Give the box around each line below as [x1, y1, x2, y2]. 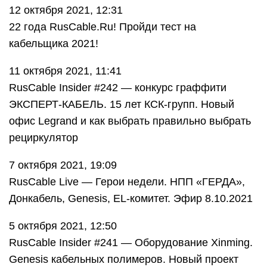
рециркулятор [9, 132, 78, 144]
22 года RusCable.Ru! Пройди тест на [9, 21, 196, 33]
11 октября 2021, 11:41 [9, 65, 122, 77]
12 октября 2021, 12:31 [9, 4, 123, 16]
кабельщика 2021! [9, 38, 98, 49]
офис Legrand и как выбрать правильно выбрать [9, 115, 251, 127]
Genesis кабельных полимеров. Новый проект [9, 253, 238, 265]
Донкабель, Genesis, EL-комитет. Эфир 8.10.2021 [9, 193, 253, 204]
